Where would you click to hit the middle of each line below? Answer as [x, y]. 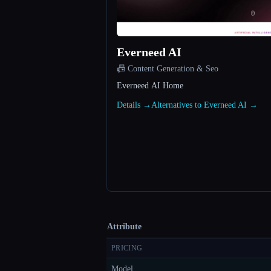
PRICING [127, 248]
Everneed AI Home [150, 86]
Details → [134, 105]
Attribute [124, 227]
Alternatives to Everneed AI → [204, 105]
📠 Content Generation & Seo [168, 69]
